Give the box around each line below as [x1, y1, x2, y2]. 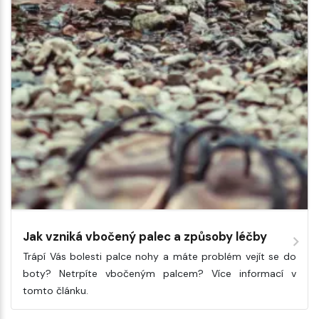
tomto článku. [23, 283, 88, 297]
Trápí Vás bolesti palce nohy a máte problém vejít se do [23, 249, 296, 263]
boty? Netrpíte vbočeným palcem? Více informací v [23, 266, 296, 280]
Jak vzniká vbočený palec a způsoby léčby [23, 228, 267, 244]
